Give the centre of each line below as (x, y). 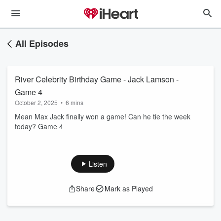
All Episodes (42, 43)
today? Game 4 (39, 126)
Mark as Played (129, 188)
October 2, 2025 (36, 102)
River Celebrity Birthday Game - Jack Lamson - (97, 79)
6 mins (74, 102)
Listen (98, 164)
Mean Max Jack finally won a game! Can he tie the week (103, 116)
